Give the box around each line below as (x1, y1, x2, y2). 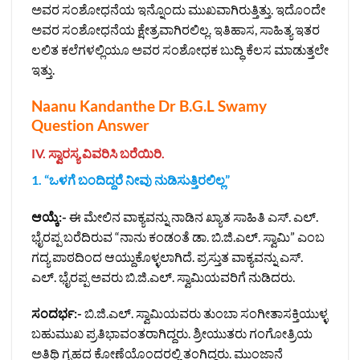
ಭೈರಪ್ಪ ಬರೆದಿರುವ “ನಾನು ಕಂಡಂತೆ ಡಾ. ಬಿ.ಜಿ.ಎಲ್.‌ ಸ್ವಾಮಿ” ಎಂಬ (31, 228, 325, 244)
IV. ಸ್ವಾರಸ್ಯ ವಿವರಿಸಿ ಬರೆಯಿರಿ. (31, 145, 165, 161)
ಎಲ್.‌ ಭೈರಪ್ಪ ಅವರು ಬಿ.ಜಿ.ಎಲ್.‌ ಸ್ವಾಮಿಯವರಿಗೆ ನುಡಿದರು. (31, 268, 295, 284)
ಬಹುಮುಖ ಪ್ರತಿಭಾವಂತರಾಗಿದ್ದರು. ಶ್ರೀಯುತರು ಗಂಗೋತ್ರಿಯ (31, 325, 313, 342)
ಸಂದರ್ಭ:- (31, 305, 82, 321)
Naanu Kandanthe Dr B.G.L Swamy (31, 96, 267, 116)
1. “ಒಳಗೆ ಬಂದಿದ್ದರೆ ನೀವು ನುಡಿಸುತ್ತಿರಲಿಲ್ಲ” (31, 171, 230, 187)
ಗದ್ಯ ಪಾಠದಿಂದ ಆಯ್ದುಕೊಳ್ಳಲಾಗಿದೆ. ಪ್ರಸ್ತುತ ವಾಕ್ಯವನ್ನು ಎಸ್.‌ (31, 248, 303, 264)
